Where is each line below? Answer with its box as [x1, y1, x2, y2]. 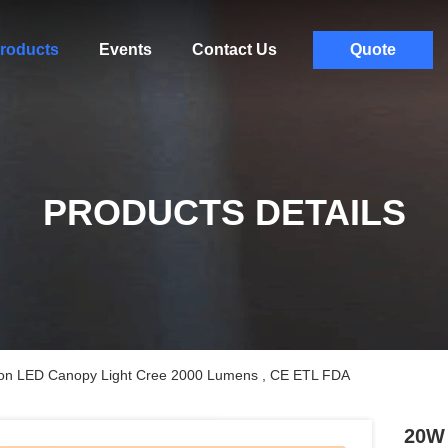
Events [98, 41, 152, 58]
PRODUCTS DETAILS [42, 192, 406, 233]
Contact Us [191, 41, 277, 58]
